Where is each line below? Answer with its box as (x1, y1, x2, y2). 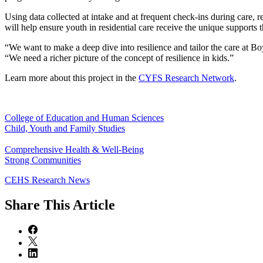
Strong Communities (5, 154, 81, 165)
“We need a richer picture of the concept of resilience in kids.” (5, 52, 236, 63)
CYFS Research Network (139, 72, 234, 83)
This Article (43, 197, 115, 213)
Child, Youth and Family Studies (5, 123, 125, 133)
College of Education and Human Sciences (5, 112, 164, 123)
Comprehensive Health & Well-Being (5, 144, 144, 154)
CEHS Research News (5, 174, 90, 185)
